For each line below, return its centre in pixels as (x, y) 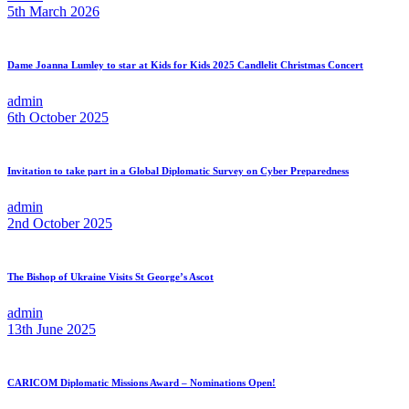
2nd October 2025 (60, 224)
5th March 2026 (53, 12)
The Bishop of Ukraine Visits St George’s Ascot (110, 277)
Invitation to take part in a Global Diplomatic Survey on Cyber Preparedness (178, 171)
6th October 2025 (58, 118)
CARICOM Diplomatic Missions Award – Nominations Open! (142, 383)
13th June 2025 (52, 330)
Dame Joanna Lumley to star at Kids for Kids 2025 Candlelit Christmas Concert (185, 65)
